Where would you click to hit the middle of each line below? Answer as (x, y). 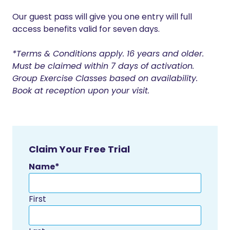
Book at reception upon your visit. (81, 91)
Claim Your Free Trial (79, 149)
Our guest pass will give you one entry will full (102, 17)
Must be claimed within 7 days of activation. (103, 66)
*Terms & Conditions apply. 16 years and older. (108, 54)
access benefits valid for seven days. (86, 29)
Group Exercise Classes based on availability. (105, 79)
